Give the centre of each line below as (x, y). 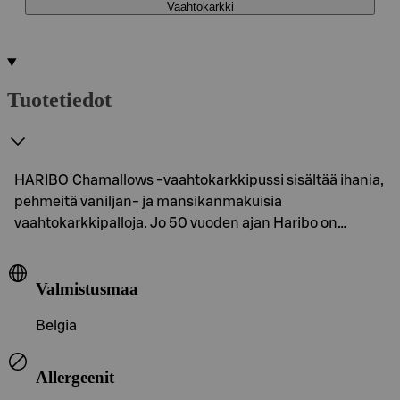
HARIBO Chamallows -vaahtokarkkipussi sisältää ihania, (199, 180)
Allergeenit (75, 377)
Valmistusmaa (87, 288)
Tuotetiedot (59, 100)
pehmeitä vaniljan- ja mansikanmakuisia (148, 201)
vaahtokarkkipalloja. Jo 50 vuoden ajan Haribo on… (180, 223)
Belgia (56, 326)
